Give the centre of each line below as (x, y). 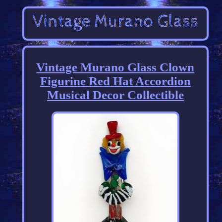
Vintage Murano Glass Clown (115, 67)
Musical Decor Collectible (115, 95)
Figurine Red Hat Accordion (115, 81)
